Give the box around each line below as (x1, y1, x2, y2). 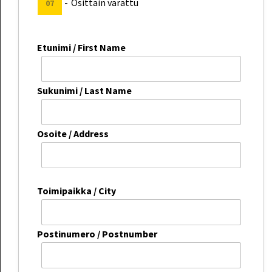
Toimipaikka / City (37, 184, 116, 197)
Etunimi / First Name (37, 41, 126, 54)
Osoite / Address (37, 127, 109, 140)
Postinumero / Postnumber (37, 227, 157, 240)
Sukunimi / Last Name (37, 84, 132, 97)
